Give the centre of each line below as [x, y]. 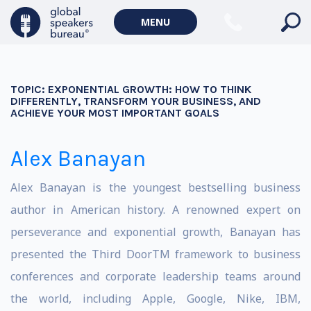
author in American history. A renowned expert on [155, 210]
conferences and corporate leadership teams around [155, 276]
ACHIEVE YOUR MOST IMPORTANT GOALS [115, 113]
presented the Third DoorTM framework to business [155, 254]
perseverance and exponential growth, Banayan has [155, 232]
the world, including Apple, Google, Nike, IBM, [155, 299]
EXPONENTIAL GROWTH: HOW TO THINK [150, 89]
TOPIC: [29, 89]
